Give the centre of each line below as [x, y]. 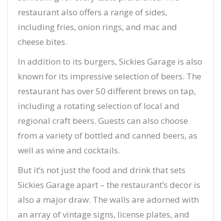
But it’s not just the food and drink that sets [102, 170]
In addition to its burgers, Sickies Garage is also [110, 61]
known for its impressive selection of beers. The [110, 76]
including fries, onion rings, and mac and [97, 27]
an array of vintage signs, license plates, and [104, 214]
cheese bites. [42, 42]
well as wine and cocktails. [69, 150]
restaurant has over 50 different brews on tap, [107, 91]
